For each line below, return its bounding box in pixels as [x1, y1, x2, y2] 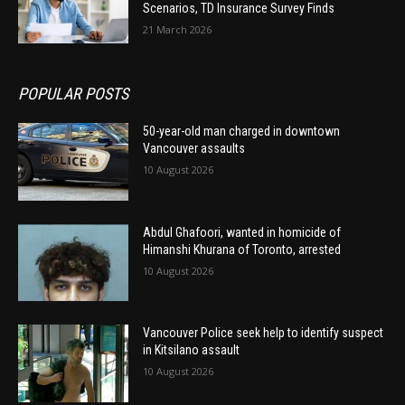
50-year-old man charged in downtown [143, 124, 341, 138]
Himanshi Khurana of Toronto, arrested [143, 241, 342, 257]
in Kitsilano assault [143, 343, 240, 358]
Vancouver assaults [143, 141, 246, 155]
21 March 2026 [143, 23, 212, 37]
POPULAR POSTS [18, 84, 128, 103]
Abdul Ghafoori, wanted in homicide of [143, 224, 342, 240]
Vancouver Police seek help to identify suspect [143, 325, 384, 341]
